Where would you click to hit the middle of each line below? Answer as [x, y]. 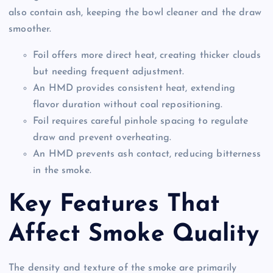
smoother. [30, 30]
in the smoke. [62, 171]
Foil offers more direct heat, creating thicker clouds [147, 56]
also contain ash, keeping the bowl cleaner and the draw [135, 13]
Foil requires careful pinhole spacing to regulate [140, 122]
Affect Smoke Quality [134, 234]
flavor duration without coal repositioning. [128, 105]
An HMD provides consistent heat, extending [134, 89]
